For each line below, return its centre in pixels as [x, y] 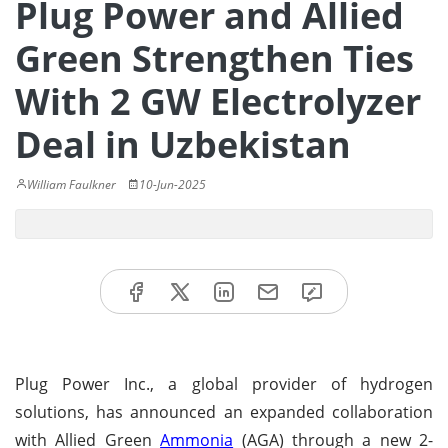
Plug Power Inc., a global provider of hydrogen [224, 383]
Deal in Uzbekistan [183, 144]
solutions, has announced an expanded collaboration [224, 411]
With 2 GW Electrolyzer [218, 101]
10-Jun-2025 [172, 184]
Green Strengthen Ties [214, 58]
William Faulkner [71, 184]
